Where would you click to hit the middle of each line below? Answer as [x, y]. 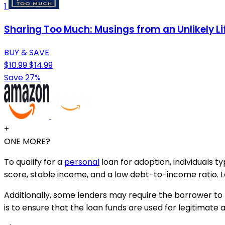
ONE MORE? [27, 141]
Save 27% [22, 77]
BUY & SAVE [27, 52]
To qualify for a [34, 162]
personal [82, 162]
